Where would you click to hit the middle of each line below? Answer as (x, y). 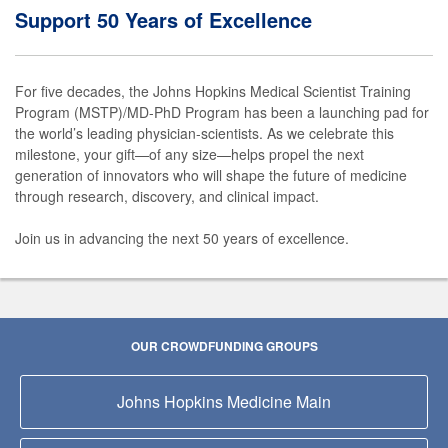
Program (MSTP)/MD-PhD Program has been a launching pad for (222, 111)
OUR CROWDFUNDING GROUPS (224, 345)
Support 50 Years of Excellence (163, 19)
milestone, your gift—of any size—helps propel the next (189, 153)
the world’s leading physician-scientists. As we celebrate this (204, 132)
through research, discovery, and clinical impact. (167, 195)
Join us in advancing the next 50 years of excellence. (182, 237)
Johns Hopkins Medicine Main (224, 401)
